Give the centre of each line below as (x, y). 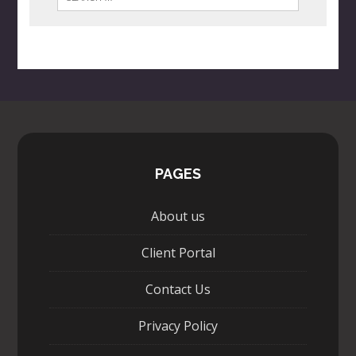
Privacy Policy (178, 326)
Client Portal (178, 253)
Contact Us (178, 290)
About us (178, 217)
